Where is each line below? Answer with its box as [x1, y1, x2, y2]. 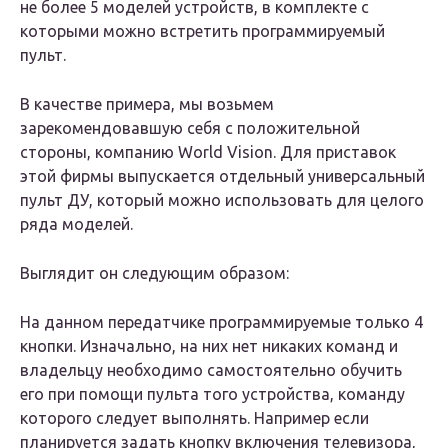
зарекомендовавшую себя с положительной [20, 119, 360, 138]
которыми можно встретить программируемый [20, 22, 385, 41]
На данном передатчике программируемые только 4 [20, 313, 423, 332]
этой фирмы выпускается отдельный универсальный [20, 167, 425, 186]
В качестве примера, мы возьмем [20, 95, 274, 114]
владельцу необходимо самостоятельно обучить [20, 361, 402, 380]
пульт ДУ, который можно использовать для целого [20, 191, 424, 210]
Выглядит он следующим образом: [20, 264, 289, 283]
